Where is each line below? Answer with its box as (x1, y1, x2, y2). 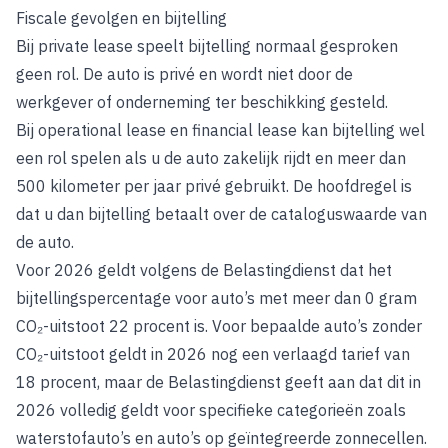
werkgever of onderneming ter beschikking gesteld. (16, 92, 388, 112)
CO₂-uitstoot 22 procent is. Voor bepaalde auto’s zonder (16, 316, 422, 336)
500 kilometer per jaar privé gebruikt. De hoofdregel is (16, 176, 412, 196)
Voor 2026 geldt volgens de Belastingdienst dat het (16, 260, 392, 280)
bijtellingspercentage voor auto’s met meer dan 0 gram (16, 288, 417, 308)
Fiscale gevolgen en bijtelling (16, 8, 227, 28)
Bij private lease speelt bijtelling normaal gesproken (16, 36, 398, 56)
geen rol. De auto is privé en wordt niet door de (16, 64, 353, 84)
